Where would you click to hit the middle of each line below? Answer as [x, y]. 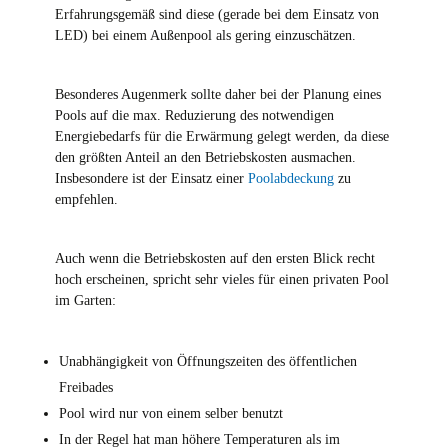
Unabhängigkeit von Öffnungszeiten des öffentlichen [207, 361]
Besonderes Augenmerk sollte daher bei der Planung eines [217, 94]
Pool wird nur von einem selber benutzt [170, 413]
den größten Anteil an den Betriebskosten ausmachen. [205, 157]
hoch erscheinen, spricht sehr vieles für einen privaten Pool [221, 279]
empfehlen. [86, 199]
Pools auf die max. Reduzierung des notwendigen [194, 115]
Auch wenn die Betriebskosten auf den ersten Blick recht [214, 258]
